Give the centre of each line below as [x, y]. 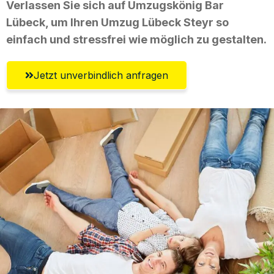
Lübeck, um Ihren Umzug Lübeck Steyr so [117, 22]
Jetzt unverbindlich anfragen [101, 75]
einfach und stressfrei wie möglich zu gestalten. [136, 39]
